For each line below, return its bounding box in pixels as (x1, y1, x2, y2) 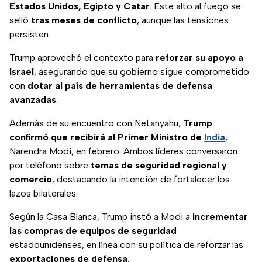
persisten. (9, 29, 50, 40)
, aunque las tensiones (137, 15, 229, 26)
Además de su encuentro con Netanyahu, (9, 118, 183, 129)
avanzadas (9, 94, 56, 106)
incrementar (192, 211, 248, 223)
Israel (9, 66, 34, 78)
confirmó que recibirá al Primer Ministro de (9, 132, 204, 143)
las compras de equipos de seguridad (9, 225, 177, 237)
